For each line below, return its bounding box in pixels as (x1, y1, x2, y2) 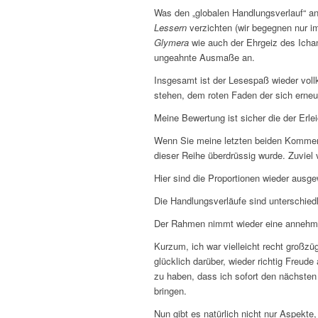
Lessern (154, 20, 187, 34)
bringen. (154, 284, 187, 298)
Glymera (154, 35, 189, 49)
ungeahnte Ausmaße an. (154, 50, 255, 64)
